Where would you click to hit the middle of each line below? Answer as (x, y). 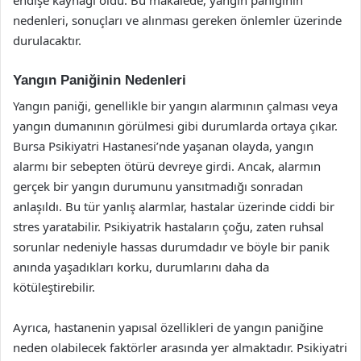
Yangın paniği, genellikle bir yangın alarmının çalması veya (175, 106)
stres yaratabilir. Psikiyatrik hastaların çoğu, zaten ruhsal (168, 226)
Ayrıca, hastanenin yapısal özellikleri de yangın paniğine (168, 327)
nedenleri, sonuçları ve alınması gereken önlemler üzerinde (177, 20)
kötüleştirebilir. (54, 287)
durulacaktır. (47, 40)
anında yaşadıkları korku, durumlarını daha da (141, 267)
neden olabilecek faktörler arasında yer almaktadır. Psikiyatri (180, 347)
